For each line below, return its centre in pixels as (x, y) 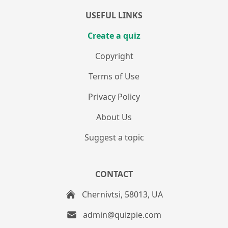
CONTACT (114, 174)
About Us (114, 117)
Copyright (114, 56)
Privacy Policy (114, 97)
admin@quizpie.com (122, 215)
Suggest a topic (114, 138)
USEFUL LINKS (114, 16)
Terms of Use (114, 77)
